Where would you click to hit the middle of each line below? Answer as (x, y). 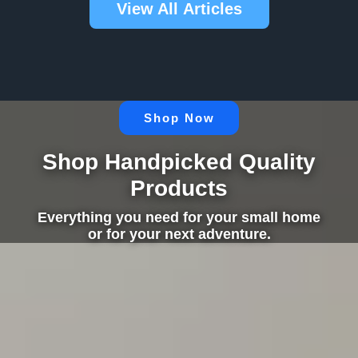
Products (179, 188)
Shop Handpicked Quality (179, 161)
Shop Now (179, 117)
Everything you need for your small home (179, 217)
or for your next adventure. (179, 234)
